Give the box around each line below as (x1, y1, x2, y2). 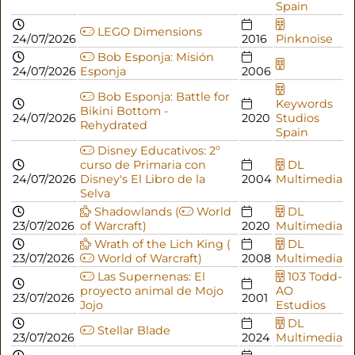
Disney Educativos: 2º (94, 143, 220, 158)
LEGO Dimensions (94, 24, 202, 39)
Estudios (275, 297, 326, 312)
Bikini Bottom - (79, 103, 169, 118)
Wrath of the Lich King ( (90, 236, 231, 251)
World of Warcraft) (94, 250, 202, 265)
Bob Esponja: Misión (94, 49, 214, 64)
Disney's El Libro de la (79, 171, 205, 186)
